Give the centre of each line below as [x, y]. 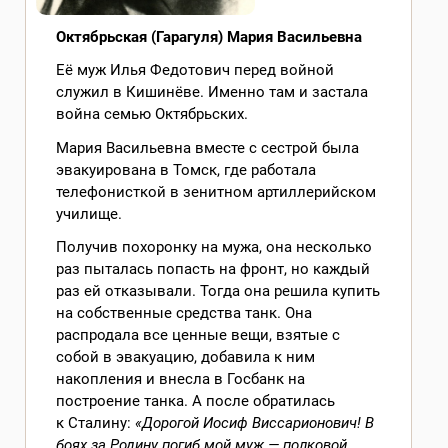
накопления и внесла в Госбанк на [180, 378]
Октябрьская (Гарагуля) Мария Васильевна [209, 37]
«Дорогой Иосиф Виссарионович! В [254, 422]
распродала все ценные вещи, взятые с [198, 334]
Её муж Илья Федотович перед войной [195, 70]
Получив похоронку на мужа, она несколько [214, 246]
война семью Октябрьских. [152, 114]
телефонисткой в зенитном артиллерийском [216, 191]
